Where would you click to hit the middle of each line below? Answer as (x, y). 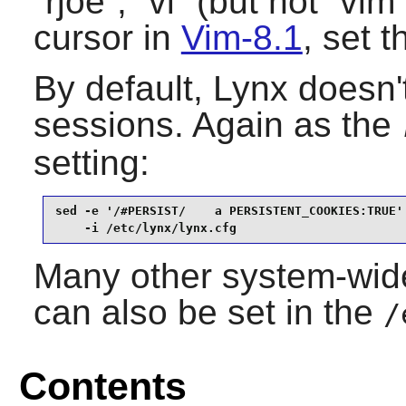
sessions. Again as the (217, 124)
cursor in (107, 37)
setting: (91, 162)
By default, (123, 88)
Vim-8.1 (242, 37)
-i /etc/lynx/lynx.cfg (145, 228)
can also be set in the (208, 312)
